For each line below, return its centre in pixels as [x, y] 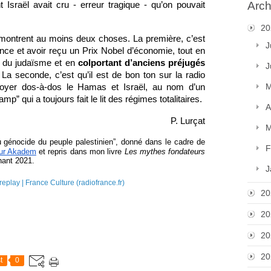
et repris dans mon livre [80, 151]
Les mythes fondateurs [165, 151]
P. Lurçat [188, 121]
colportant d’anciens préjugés [142, 63]
